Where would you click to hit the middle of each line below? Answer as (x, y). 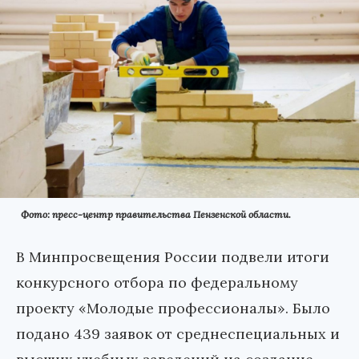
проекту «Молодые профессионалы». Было (173, 308)
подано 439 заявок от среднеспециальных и (178, 333)
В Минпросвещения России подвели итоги (173, 256)
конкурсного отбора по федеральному (157, 282)
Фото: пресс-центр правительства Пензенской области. (156, 214)
